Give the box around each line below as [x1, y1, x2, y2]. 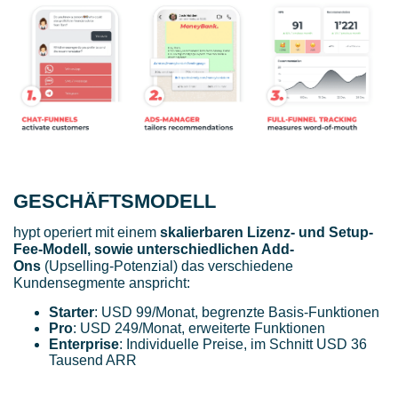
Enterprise [49, 336, 119, 352]
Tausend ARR [49, 352, 137, 368]
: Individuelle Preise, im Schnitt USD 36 [119, 336, 367, 352]
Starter [49, 304, 94, 320]
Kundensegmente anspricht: [13, 275, 190, 291]
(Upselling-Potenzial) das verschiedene [41, 259, 293, 275]
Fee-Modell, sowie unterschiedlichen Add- [13, 242, 294, 258]
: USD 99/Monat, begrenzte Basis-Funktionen [94, 304, 379, 320]
